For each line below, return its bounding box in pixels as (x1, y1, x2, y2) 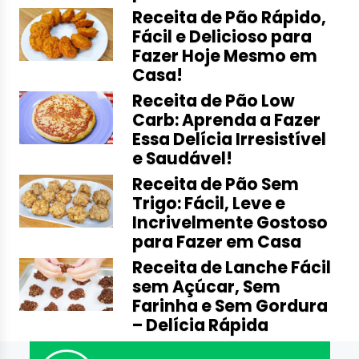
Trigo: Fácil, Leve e (132, 192, 286, 215)
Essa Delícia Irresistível (132, 128, 327, 151)
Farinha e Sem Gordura (132, 295, 329, 317)
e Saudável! (132, 147, 233, 170)
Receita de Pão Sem (132, 173, 300, 196)
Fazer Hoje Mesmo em (132, 45, 318, 67)
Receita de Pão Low (132, 90, 296, 112)
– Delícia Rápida (132, 314, 269, 337)
